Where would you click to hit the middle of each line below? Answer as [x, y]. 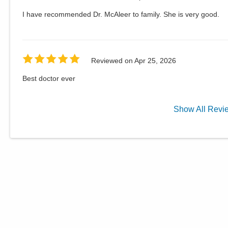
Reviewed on [113, 60]
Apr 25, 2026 [155, 60]
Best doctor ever [49, 79]
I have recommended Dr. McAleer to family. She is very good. [121, 15]
